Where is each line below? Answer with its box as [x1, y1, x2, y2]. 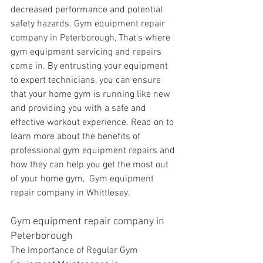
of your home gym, [11, 173, 87, 185]
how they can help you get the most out [11, 159, 171, 171]
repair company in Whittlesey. [11, 187, 132, 199]
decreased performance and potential [11, 4, 165, 16]
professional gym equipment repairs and [11, 145, 177, 157]
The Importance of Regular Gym [11, 245, 140, 257]
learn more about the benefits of [11, 131, 143, 143]
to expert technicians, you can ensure [11, 75, 163, 86]
